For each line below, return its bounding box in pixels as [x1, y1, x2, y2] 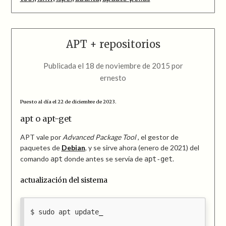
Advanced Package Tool [62, 132, 136, 141]
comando [20, 154, 50, 163]
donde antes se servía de [62, 154, 144, 163]
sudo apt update [38, 208, 99, 216]
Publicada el [43, 61, 85, 71]
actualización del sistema [20, 175, 107, 185]
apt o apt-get [20, 113, 72, 124]
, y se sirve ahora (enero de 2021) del [85, 143, 199, 152]
